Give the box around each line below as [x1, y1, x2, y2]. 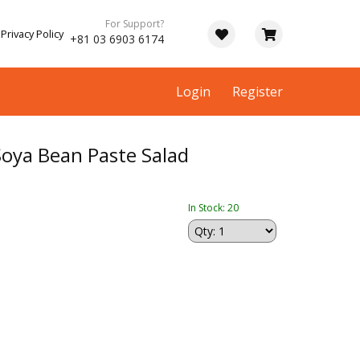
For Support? [105, 17, 164, 31]
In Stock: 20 [188, 201, 239, 215]
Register [232, 83, 283, 100]
